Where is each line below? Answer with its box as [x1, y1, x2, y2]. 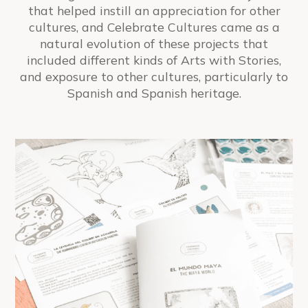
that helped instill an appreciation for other [27, 2, 280, 18]
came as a [217, 19, 280, 34]
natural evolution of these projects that [40, 35, 268, 51]
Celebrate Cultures [107, 19, 217, 34]
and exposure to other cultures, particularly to [20, 68, 288, 84]
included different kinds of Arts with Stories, [27, 52, 281, 67]
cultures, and [28, 19, 107, 34]
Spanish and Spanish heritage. [67, 85, 241, 100]
